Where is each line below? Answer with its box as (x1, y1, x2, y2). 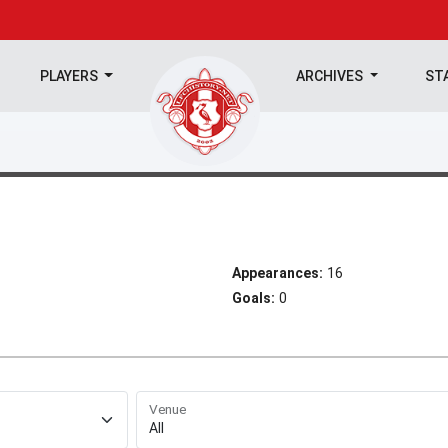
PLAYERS (39, 68, 101, 84)
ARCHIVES (296, 68, 367, 84)
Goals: (232, 290, 275, 306)
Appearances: (232, 265, 323, 281)
